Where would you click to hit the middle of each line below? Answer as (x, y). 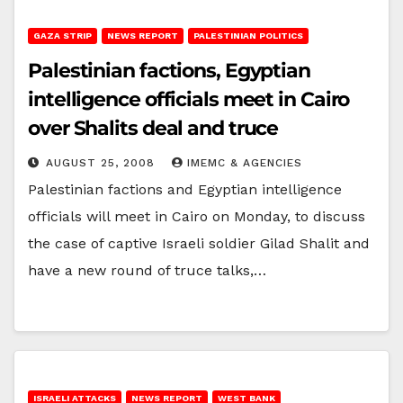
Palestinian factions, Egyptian (169, 70)
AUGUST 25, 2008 (103, 162)
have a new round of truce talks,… (147, 270)
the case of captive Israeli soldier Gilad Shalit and (199, 243)
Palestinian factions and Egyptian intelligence (185, 189)
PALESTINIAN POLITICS (248, 35)
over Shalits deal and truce (153, 128)
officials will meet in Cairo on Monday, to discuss (197, 216)
